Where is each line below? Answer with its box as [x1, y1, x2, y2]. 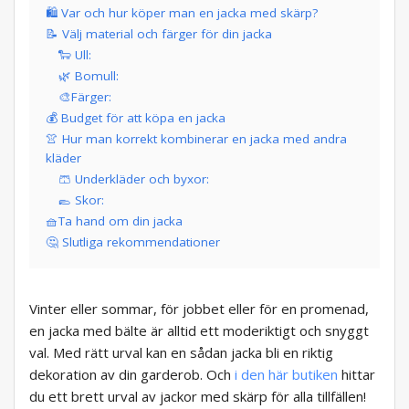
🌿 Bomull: [58, 68, 119, 85]
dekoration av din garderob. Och [29, 365, 235, 384]
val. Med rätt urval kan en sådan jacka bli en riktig [29, 343, 333, 362]
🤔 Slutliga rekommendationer [46, 234, 220, 251]
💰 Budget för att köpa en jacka [46, 110, 225, 127]
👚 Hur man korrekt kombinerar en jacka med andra [46, 131, 347, 148]
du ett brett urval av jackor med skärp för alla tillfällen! [29, 387, 366, 406]
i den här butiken [235, 365, 338, 384]
